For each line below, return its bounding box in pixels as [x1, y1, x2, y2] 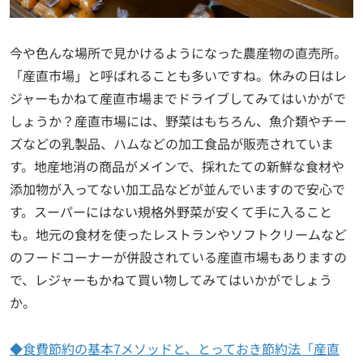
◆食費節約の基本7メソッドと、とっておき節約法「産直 [10, 338, 340, 358]
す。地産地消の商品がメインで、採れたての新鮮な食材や [10, 156, 344, 177]
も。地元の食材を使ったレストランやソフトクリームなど [10, 224, 347, 245]
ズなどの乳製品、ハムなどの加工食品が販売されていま [10, 134, 334, 154]
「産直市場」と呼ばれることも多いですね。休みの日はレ [10, 66, 347, 86]
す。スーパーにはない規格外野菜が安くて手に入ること [10, 202, 332, 222]
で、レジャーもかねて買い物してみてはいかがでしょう [10, 270, 332, 290]
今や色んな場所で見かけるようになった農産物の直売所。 [10, 43, 347, 63]
